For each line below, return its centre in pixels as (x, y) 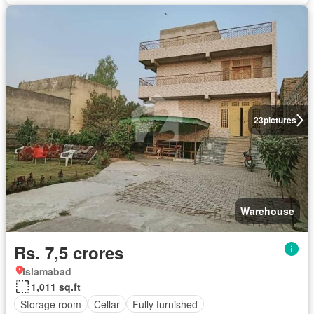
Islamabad (47, 272)
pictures (280, 120)
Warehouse (267, 211)
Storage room (51, 304)
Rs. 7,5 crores (69, 253)
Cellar (107, 304)
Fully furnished (165, 304)
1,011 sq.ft (56, 287)
